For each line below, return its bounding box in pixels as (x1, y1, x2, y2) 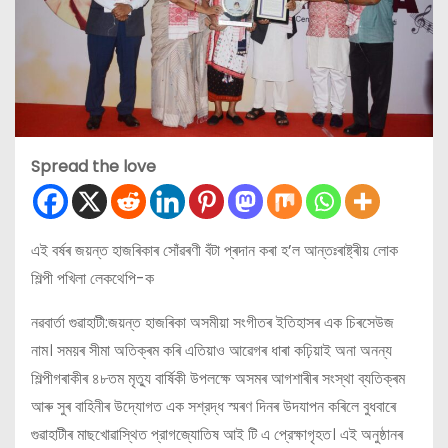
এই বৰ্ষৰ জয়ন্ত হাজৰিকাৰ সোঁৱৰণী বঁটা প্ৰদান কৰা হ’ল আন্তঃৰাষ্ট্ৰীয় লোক (31, 239, 398, 263)
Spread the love (31, 155, 156, 179)
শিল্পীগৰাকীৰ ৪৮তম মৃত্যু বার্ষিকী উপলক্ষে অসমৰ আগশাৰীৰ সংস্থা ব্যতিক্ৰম (31, 367, 405, 391)
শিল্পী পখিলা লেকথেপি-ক (31, 267, 154, 291)
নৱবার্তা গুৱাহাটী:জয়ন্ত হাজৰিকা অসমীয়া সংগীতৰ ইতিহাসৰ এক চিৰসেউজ (31, 311, 394, 335)
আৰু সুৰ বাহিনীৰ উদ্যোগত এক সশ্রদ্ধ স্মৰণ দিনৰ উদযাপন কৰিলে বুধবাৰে (31, 395, 396, 419)
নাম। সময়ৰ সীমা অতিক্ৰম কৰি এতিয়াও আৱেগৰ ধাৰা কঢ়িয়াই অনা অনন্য (31, 339, 392, 363)
